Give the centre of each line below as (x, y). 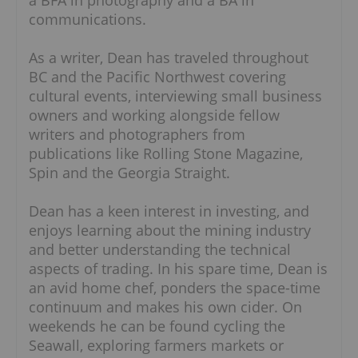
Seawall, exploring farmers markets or (156, 346)
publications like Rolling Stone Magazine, (166, 154)
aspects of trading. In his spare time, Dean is (178, 269)
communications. (88, 20)
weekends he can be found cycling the (157, 326)
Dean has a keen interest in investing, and (169, 211)
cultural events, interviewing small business (175, 96)
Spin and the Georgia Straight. (129, 173)
